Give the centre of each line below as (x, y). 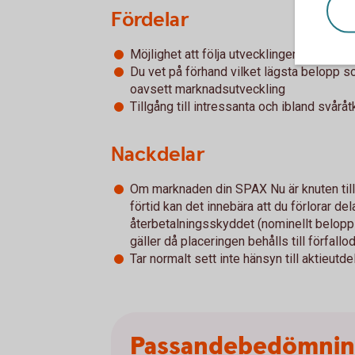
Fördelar (150, 20)
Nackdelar (158, 155)
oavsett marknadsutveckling (208, 89)
